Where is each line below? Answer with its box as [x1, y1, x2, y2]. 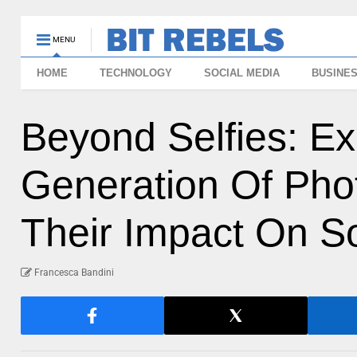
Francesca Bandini [34, 267, 115, 278]
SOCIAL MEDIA [204, 67, 280, 79]
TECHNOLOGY [100, 67, 173, 79]
